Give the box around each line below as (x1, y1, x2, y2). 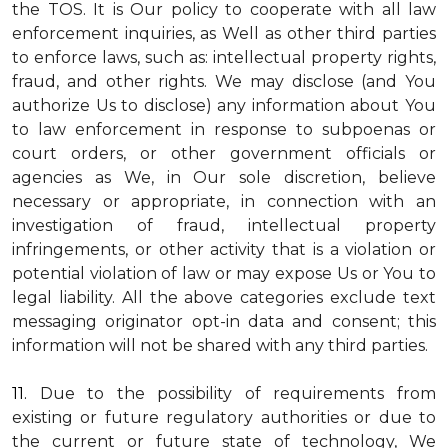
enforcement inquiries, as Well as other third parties (12, 24, 436, 43)
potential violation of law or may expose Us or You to (12, 264, 436, 283)
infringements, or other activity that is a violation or (12, 240, 436, 259)
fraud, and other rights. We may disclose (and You (12, 72, 436, 91)
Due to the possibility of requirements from (39, 384, 437, 403)
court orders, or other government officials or (12, 144, 436, 163)
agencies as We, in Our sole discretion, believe (12, 168, 436, 187)
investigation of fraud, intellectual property (12, 216, 436, 235)
